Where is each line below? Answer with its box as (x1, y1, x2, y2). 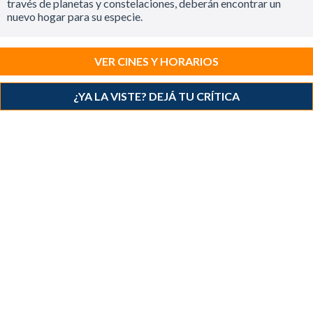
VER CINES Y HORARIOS (94, 54, 219, 68)
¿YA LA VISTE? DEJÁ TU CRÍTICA (73, 89, 240, 103)
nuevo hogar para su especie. (7, 10, 143, 23)
